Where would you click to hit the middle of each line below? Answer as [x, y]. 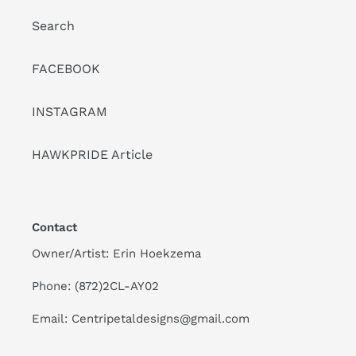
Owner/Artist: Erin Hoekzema [116, 253]
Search [53, 26]
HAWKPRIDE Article [92, 155]
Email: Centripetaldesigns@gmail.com [141, 319]
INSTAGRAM [70, 112]
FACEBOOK [66, 69]
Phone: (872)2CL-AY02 [95, 286]
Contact [54, 228]
